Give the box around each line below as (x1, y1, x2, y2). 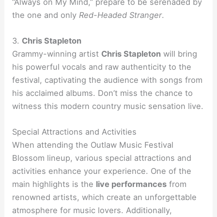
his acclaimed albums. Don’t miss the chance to (12, 88, 193, 98)
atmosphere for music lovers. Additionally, (12, 205, 172, 216)
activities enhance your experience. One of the (12, 166, 192, 176)
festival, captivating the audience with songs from (12, 75, 203, 85)
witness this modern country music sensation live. (12, 101, 204, 111)
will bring (161, 48, 198, 59)
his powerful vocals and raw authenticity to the (12, 62, 192, 72)
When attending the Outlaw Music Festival (12, 140, 174, 150)
